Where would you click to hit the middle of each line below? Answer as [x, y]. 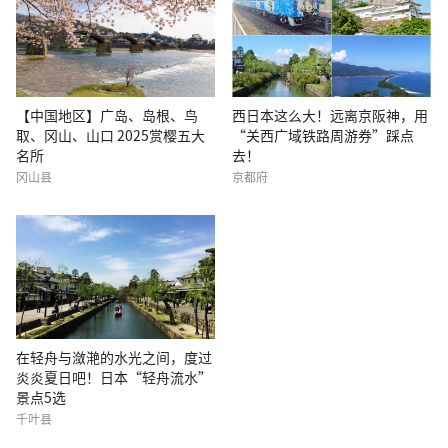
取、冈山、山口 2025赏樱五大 [110, 134]
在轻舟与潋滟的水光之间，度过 [114, 357]
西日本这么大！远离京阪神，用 [330, 114]
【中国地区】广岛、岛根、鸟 [107, 114]
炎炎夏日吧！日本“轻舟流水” [114, 377]
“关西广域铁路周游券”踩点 [323, 134]
